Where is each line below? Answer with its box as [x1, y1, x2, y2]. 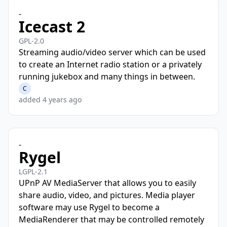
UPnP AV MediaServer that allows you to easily [19, 177, 196, 188]
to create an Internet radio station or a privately [19, 59, 202, 70]
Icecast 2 [19, 16, 85, 37]
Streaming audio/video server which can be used [19, 47, 206, 58]
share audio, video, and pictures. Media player [19, 190, 195, 201]
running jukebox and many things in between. [19, 71, 195, 82]
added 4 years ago [19, 95, 82, 104]
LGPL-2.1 [19, 167, 48, 176]
